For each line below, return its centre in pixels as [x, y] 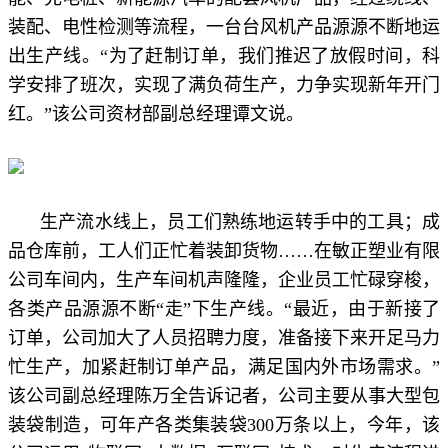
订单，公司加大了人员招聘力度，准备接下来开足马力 [224, 337]
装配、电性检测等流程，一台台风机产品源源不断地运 [224, 26]
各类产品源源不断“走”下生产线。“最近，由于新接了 [224, 308]
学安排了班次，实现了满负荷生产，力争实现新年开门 [224, 84]
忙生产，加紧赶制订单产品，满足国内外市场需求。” [224, 366]
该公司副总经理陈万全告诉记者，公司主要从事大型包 [224, 395]
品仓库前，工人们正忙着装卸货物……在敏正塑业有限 [224, 250]
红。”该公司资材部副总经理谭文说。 [165, 113]
